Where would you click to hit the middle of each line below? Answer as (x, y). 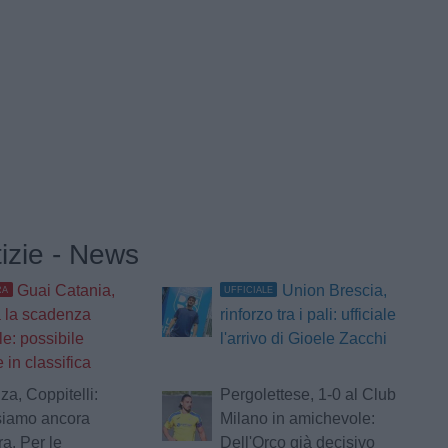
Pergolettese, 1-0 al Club (307, 395)
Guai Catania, (66, 291)
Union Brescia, (334, 291)
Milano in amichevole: (297, 419)
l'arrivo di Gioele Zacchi (303, 339)
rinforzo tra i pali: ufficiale (307, 315)
